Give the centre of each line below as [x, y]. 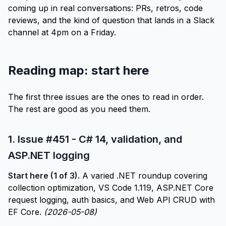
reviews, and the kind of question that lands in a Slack [111, 20]
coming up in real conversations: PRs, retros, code [105, 8]
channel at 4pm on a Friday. [62, 32]
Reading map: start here [78, 70]
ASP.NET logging [49, 155]
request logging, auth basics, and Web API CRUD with [111, 200]
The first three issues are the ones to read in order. [106, 97]
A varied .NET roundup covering [144, 176]
